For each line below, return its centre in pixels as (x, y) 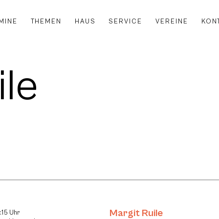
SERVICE (126, 21)
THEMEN (46, 21)
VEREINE (172, 21)
